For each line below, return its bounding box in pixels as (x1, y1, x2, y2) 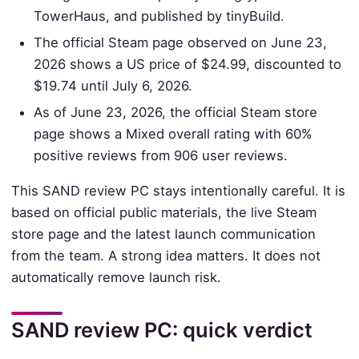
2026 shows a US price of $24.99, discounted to (34, 56, 342, 73)
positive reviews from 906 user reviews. (34, 147, 288, 164)
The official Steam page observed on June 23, (34, 34, 328, 51)
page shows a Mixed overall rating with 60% (34, 126, 313, 143)
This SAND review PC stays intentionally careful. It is (10, 182, 345, 199)
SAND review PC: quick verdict (10, 317, 313, 342)
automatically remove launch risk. (10, 268, 221, 285)
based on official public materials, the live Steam (10, 204, 317, 220)
